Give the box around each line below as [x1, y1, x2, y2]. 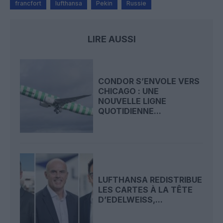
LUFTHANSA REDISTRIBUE [98, 175, 203, 185]
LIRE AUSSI [87, 34, 136, 45]
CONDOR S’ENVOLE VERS [98, 76, 200, 86]
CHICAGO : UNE [98, 86, 159, 96]
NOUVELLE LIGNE [98, 96, 167, 106]
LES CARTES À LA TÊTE [98, 185, 193, 195]
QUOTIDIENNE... [98, 106, 162, 116]
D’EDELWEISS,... [98, 195, 163, 205]
